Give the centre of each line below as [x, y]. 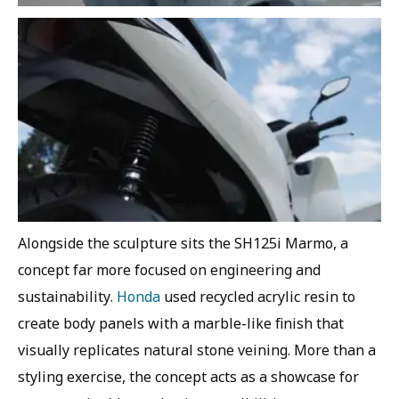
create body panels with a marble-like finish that [181, 324]
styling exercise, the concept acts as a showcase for [188, 377]
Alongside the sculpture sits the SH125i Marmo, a [183, 244]
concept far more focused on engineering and [169, 270]
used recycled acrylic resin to [258, 297]
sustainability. [67, 297]
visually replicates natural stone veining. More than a [197, 350]
